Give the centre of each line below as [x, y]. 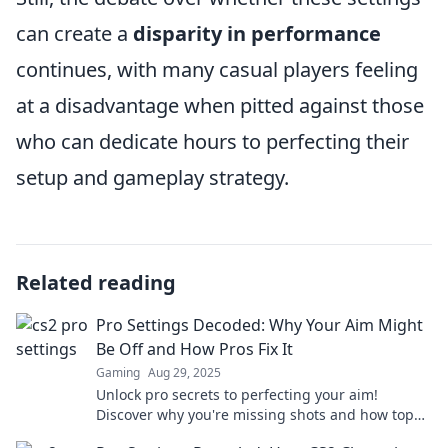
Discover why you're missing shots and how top [255, 414]
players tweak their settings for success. [230, 434]
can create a [74, 33]
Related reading [96, 282]
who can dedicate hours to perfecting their [212, 141]
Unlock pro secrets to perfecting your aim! [237, 394]
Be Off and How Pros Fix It [194, 349]
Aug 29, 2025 [184, 372]
